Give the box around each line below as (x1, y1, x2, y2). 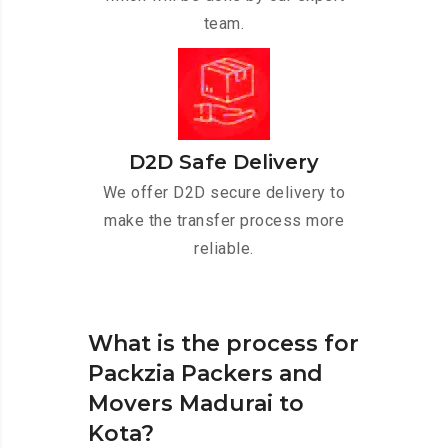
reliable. (194, 239, 254, 259)
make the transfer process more (104, 211, 344, 231)
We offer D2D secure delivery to (102, 183, 346, 203)
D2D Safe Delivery (129, 150, 319, 175)
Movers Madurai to (88, 390, 304, 418)
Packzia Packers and (88, 360, 323, 388)
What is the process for (88, 330, 359, 358)
